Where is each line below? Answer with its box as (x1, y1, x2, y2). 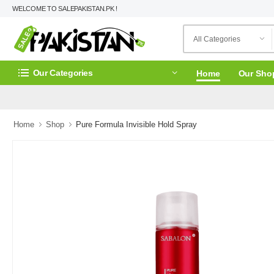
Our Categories (32, 67, 93, 78)
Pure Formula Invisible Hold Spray (76, 120, 197, 129)
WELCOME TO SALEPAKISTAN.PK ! (12, 5, 118, 12)
